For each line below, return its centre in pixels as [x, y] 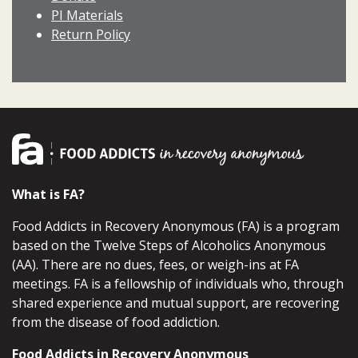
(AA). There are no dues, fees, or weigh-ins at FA [155, 265]
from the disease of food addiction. [116, 322]
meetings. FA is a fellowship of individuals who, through [178, 284]
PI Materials [87, 16]
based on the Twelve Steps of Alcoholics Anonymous [169, 246]
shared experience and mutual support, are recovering [176, 303]
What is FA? [48, 195]
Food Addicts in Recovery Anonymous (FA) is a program [176, 227]
